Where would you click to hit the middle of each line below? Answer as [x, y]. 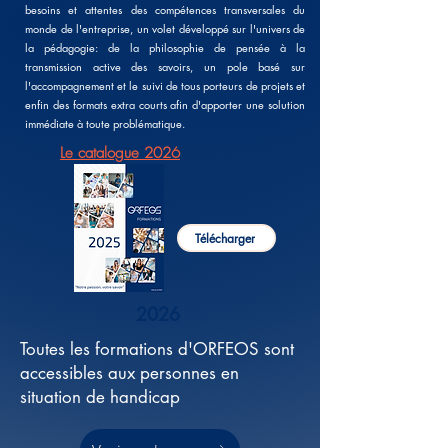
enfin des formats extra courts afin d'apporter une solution [165, 104]
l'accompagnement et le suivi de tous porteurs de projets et [165, 85]
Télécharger [225, 238]
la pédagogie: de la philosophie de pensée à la [165, 47]
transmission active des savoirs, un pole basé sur [165, 66]
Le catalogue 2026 [120, 153]
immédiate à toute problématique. [108, 123]
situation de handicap [100, 397]
